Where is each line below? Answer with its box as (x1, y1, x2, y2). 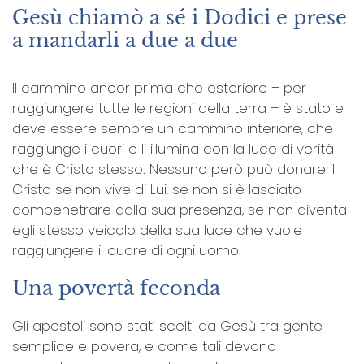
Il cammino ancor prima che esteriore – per (12, 77, 306, 97)
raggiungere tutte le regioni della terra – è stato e (12, 97, 344, 118)
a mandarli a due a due (12, 28, 238, 52)
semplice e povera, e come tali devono (12, 336, 276, 356)
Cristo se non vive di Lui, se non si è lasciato (12, 179, 301, 199)
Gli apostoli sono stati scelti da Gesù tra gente (12, 315, 323, 336)
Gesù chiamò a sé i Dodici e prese (12, 5, 347, 29)
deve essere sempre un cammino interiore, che (12, 118, 333, 138)
